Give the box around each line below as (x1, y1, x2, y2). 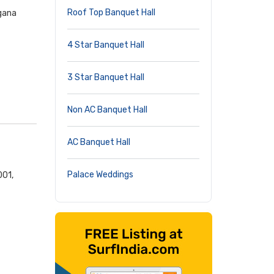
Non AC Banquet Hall (67, 105, 147, 115)
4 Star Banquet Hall (67, 40, 144, 50)
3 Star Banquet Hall (67, 72, 144, 83)
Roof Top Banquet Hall (67, 7, 155, 18)
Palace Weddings (67, 169, 133, 180)
